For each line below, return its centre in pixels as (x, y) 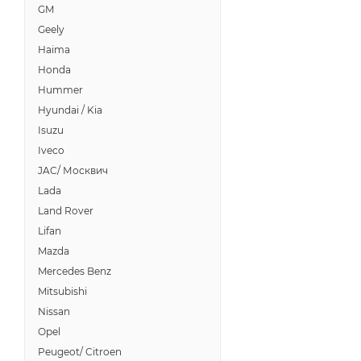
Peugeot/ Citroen (80, 352)
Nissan (54, 311)
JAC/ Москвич (73, 170)
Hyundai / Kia (70, 110)
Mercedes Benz (75, 271)
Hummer (60, 90)
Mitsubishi (62, 291)
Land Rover (66, 211)
